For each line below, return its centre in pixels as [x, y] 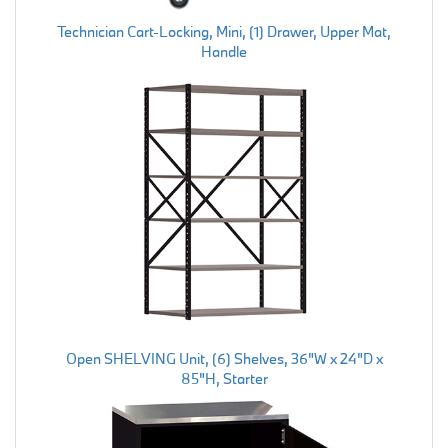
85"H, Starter [224, 379]
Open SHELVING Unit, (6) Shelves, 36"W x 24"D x [224, 359]
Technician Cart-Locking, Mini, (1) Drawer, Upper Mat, [224, 31]
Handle [224, 51]
